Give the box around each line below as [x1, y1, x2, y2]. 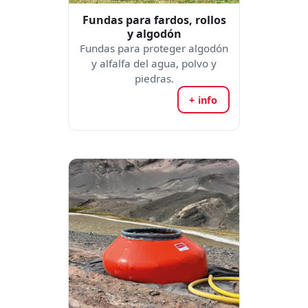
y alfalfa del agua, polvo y [91, 56, 217, 70]
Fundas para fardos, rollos [82, 12, 226, 27]
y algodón [126, 26, 181, 41]
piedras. [134, 71, 174, 85]
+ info [189, 93, 218, 107]
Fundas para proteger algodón [80, 41, 228, 55]
